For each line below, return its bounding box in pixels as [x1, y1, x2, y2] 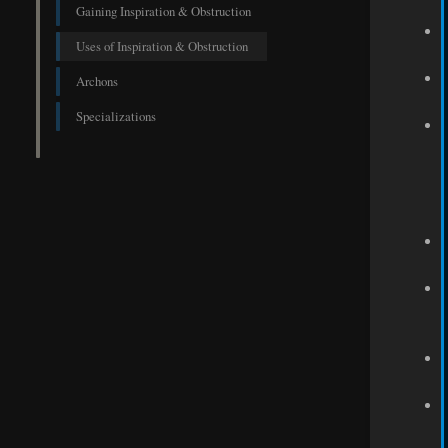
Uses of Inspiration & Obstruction [76, 37, 248, 56]
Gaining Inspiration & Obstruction [76, 2, 251, 21]
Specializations [76, 107, 156, 126]
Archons [76, 72, 118, 91]
